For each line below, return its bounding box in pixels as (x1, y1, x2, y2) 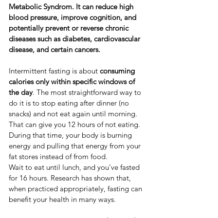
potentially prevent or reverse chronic (9, 23, 130, 33)
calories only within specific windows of (9, 77, 137, 87)
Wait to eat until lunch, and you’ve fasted (9, 163, 142, 172)
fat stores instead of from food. (9, 152, 108, 162)
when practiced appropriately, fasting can (9, 184, 144, 194)
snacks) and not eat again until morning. (9, 109, 139, 119)
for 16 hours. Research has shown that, (9, 173, 133, 183)
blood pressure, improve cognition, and (9, 13, 138, 22)
